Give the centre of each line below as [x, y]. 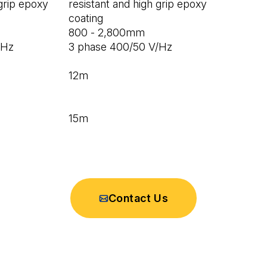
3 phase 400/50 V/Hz [120, 47]
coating [86, 18]
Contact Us [138, 198]
